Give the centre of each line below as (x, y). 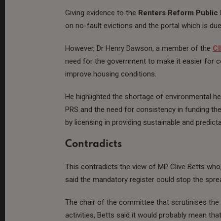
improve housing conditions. (111, 74)
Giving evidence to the (102, 13)
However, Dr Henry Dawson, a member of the (139, 48)
